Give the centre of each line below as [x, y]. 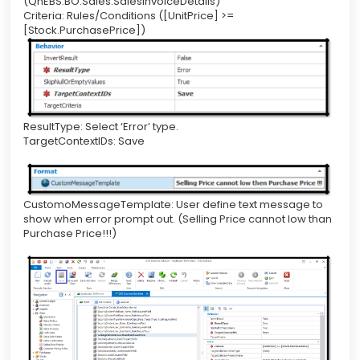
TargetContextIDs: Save [84, 141]
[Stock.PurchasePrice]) [84, 30]
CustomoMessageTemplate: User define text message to [173, 205]
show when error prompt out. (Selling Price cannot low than [178, 219]
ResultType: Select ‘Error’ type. [102, 126]
